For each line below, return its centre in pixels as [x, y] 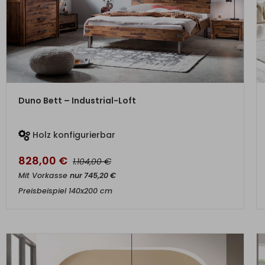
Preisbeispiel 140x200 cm [65, 191]
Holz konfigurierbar [73, 135]
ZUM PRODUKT [125, 94]
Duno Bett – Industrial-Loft [77, 101]
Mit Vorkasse [44, 175]
